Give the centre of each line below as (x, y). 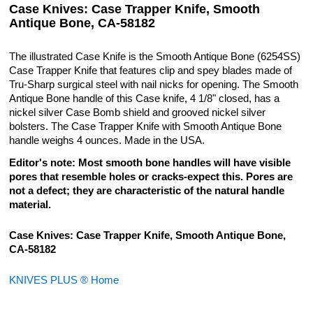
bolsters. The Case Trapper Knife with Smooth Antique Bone (146, 127)
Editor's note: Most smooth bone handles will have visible (150, 163)
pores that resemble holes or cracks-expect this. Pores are (151, 177)
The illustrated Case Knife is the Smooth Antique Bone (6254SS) (155, 57)
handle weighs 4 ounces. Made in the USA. (107, 141)
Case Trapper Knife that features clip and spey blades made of (151, 71)
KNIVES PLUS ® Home (64, 281)
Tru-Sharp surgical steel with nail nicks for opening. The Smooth (154, 85)
